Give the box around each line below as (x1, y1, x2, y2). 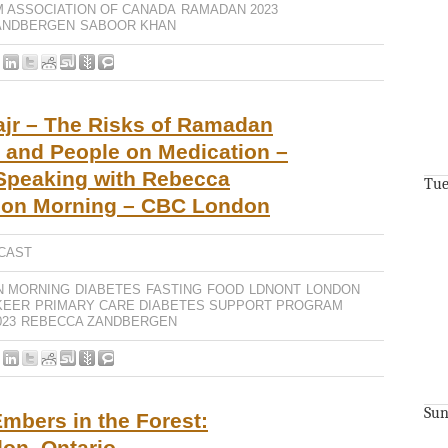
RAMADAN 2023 (181, 2, 278, 17)
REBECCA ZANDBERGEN (21, 314, 177, 329)
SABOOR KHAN (80, 18, 176, 33)
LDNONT (249, 282, 301, 297)
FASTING (146, 282, 202, 297)
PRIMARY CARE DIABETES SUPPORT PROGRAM (35, 298, 343, 313)
